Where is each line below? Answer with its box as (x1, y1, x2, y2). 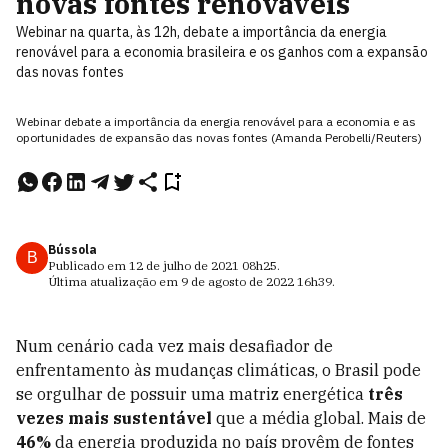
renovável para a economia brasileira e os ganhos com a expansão (16, 43, 428, 61)
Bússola (48, 242, 97, 257)
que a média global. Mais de (212, 408, 426, 428)
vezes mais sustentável (16, 408, 212, 428)
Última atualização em (48, 274, 181, 289)
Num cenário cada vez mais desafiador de (16, 336, 333, 356)
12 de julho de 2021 (129, 258, 239, 273)
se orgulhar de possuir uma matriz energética (16, 384, 368, 404)
